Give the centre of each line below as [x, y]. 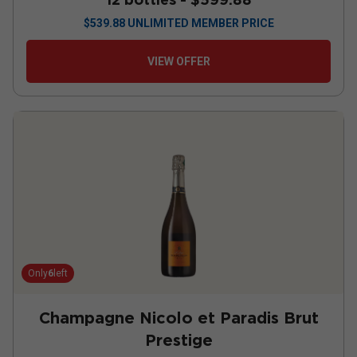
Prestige [178, 340]
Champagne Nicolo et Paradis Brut [178, 318]
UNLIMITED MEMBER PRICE [200, 23]
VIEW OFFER [178, 61]
